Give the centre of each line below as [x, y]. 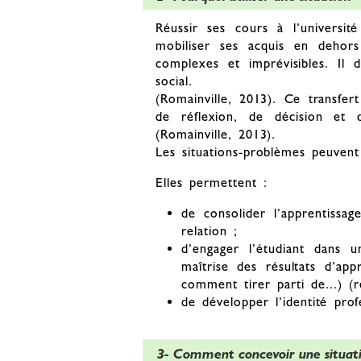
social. [174, 81]
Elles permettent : [212, 183]
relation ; [210, 231]
